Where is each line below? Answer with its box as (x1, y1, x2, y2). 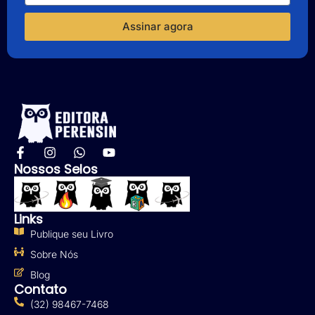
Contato (14, 280, 67, 298)
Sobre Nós (30, 247, 78, 260)
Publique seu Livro (30, 227, 113, 240)
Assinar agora (122, 20, 193, 34)
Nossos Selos (14, 160, 98, 178)
